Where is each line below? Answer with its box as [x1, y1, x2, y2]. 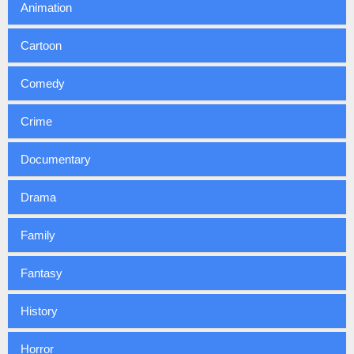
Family [21, 228, 55, 243]
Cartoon [21, 39, 62, 53]
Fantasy [21, 266, 62, 281]
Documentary [21, 153, 91, 167]
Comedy [21, 77, 65, 91]
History [21, 304, 58, 318]
